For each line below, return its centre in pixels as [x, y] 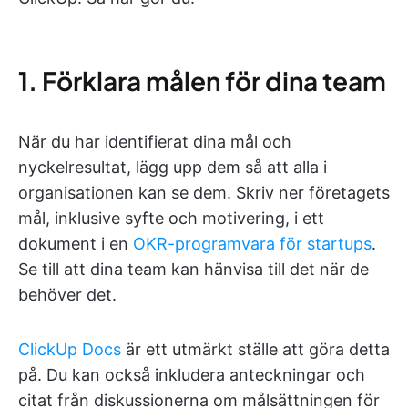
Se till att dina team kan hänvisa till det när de [194, 269]
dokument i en [76, 244]
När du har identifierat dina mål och [155, 142]
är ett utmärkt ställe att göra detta [255, 349]
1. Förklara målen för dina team [202, 81]
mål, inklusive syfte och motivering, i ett [171, 218]
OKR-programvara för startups [252, 244]
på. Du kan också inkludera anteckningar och [192, 375]
